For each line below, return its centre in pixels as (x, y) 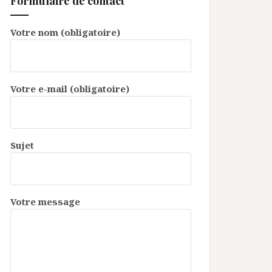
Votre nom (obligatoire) (65, 32)
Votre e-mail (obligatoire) (70, 89)
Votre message (45, 202)
